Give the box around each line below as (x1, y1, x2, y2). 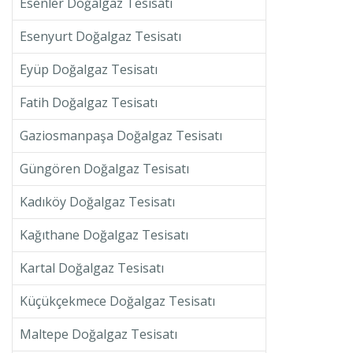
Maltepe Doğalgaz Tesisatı (19, 325, 177, 344)
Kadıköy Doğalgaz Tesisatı (19, 193, 175, 211)
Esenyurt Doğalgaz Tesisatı (19, 28, 181, 46)
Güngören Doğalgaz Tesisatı (19, 160, 189, 178)
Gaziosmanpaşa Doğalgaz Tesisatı (19, 127, 222, 145)
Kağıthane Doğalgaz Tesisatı (19, 226, 188, 244)
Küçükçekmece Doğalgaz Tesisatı (19, 292, 215, 310)
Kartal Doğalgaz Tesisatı (19, 259, 164, 277)
